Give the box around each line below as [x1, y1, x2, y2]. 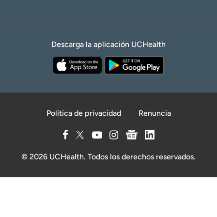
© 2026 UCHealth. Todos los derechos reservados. [21, 152, 196, 161]
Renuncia [138, 108, 171, 118]
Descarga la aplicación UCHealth [51, 40, 166, 49]
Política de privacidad [46, 108, 121, 118]
